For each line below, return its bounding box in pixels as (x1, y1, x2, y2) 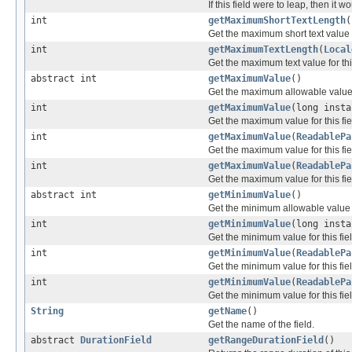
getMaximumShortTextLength (208, 14, 346, 26)
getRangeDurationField (208, 334, 324, 346)
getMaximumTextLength (208, 43, 318, 55)
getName (208, 305, 247, 317)
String (31, 305, 64, 317)
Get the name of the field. (208, 318, 314, 330)
